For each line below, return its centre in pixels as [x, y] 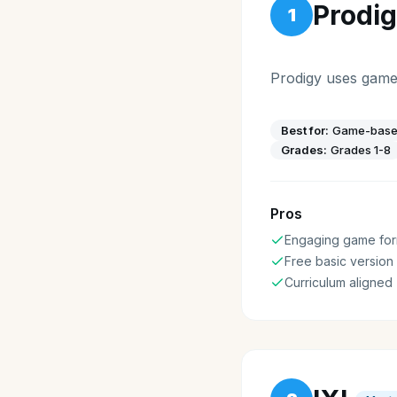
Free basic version [339, 261]
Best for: [305, 130]
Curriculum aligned [339, 282]
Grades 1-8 [361, 150]
